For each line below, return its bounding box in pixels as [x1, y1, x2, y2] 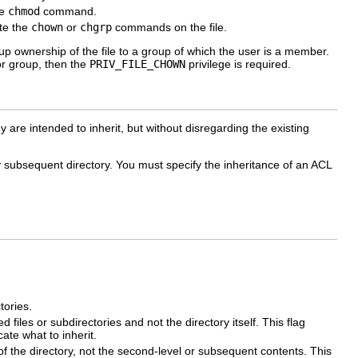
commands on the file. [112, 21, 227, 34]
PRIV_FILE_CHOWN [89, 58, 185, 71]
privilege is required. [185, 58, 291, 71]
